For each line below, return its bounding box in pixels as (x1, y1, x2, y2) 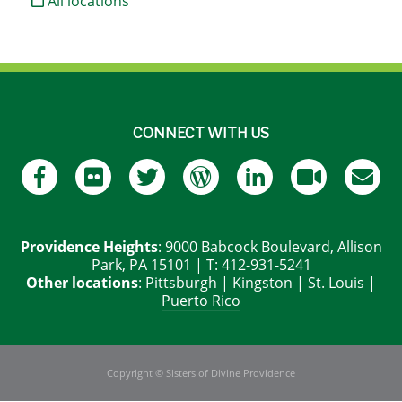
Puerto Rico (162, 291, 240, 311)
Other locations (26, 273, 138, 293)
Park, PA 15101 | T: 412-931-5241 (91, 255, 311, 275)
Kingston (232, 273, 293, 293)
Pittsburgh (145, 273, 217, 293)
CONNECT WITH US (133, 125, 269, 143)
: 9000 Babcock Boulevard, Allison (157, 237, 382, 258)
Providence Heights (20, 237, 158, 258)
